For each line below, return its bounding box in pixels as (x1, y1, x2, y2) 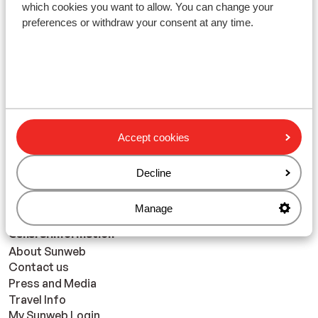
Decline (136, 166, 171, 179)
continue (133, 121, 185, 136)
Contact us (9, 260, 69, 275)
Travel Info (9, 292, 66, 307)
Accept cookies (118, 131, 190, 143)
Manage (135, 202, 172, 214)
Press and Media (9, 275, 97, 290)
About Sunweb (9, 243, 86, 258)
